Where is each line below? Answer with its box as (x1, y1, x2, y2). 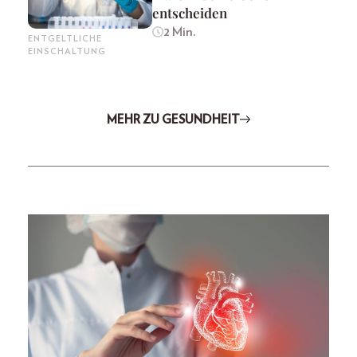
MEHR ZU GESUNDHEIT (106, 113, 240, 126)
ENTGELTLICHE (28, 33, 102, 43)
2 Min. (163, 25, 196, 38)
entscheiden (152, 3, 227, 22)
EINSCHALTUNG (28, 46, 106, 56)
